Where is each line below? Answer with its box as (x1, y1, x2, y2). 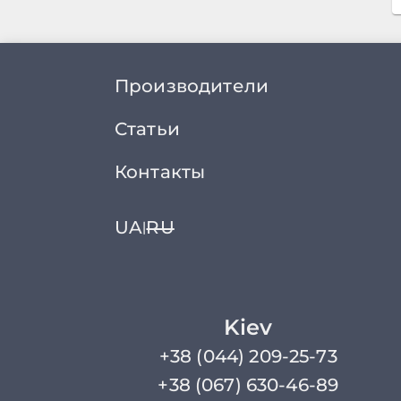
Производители (115, 75, 269, 97)
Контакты (115, 161, 206, 183)
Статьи (115, 118, 180, 140)
